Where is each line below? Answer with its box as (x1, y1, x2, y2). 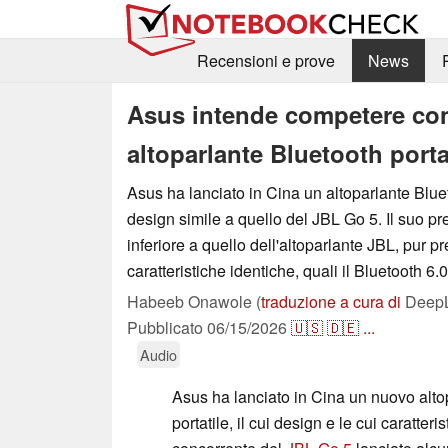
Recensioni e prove (196, 49, 335, 73)
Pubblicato (127, 315, 207, 339)
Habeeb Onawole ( (127, 289, 261, 313)
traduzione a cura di (261, 289, 401, 313)
